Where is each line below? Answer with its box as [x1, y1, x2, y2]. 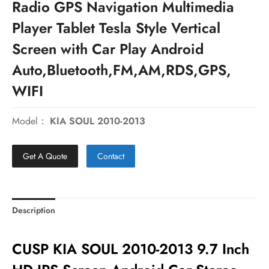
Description [12, 204, 55, 216]
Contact [97, 150, 124, 162]
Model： [12, 114, 47, 128]
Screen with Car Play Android [12, 38, 204, 59]
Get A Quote [23, 150, 67, 162]
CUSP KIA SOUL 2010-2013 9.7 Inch [12, 238, 249, 259]
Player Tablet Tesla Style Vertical [12, 17, 220, 38]
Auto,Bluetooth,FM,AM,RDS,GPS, [12, 59, 231, 80]
